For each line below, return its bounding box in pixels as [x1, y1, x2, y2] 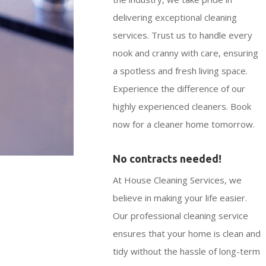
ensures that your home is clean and [113, 227, 261, 239]
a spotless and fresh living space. [113, 64, 248, 77]
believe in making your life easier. [113, 191, 248, 204]
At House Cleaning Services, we [113, 173, 242, 186]
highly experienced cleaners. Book [113, 100, 252, 112]
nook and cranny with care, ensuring [113, 46, 259, 59]
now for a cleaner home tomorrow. [113, 118, 255, 130]
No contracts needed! [113, 152, 222, 164]
